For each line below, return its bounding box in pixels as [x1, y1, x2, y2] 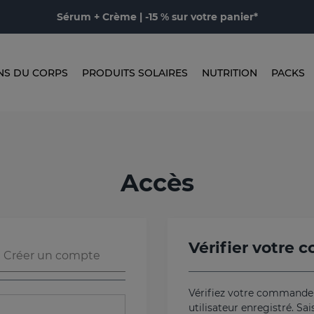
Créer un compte [3, 249, 100, 263]
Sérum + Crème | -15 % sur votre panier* [56, 11, 258, 23]
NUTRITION [201, 66, 257, 79]
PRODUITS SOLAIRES [81, 66, 188, 79]
